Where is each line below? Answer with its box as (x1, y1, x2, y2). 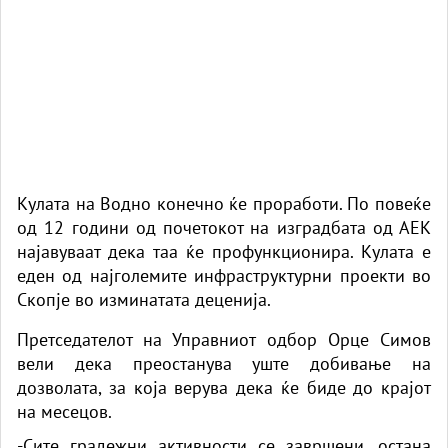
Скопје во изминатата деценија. (17, 287, 271, 311)
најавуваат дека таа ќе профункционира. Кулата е (17, 239, 431, 263)
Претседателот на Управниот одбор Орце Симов (17, 327, 431, 351)
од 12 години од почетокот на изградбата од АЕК (17, 215, 431, 239)
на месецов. (17, 399, 112, 423)
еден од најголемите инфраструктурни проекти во (17, 263, 431, 287)
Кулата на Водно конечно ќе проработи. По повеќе (17, 191, 431, 215)
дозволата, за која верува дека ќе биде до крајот (17, 375, 431, 399)
